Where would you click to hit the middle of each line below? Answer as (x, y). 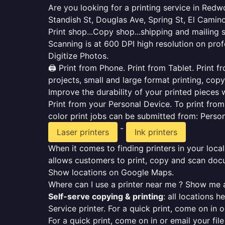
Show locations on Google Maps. (111, 172)
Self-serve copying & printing (106, 196)
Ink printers (156, 132)
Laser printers (83, 132)
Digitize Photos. (78, 56)
